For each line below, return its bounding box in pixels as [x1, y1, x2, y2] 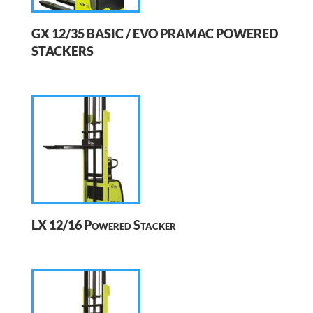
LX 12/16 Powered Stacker [31, 217, 176, 233]
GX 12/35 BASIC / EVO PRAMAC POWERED [31, 25, 278, 41]
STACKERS [31, 43, 94, 59]
